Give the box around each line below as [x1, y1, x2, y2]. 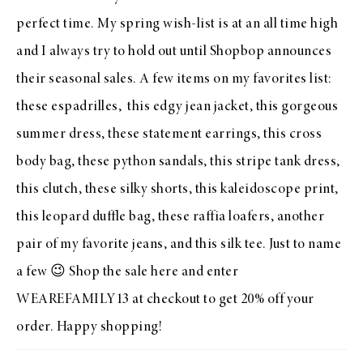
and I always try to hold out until [16, 45, 210, 59]
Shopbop [209, 45, 264, 59]
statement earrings [143, 127, 257, 142]
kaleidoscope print [220, 182, 335, 197]
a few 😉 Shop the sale [16, 265, 151, 280]
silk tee [220, 237, 263, 252]
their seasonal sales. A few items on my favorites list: [16, 72, 332, 87]
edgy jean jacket [152, 100, 250, 114]
